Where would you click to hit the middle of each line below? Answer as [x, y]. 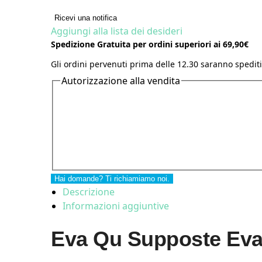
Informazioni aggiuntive [116, 206]
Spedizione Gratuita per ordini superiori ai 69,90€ [150, 44]
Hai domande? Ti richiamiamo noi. [112, 179]
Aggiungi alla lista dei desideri [117, 31]
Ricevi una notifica [86, 18]
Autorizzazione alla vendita [121, 80]
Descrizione [89, 192]
